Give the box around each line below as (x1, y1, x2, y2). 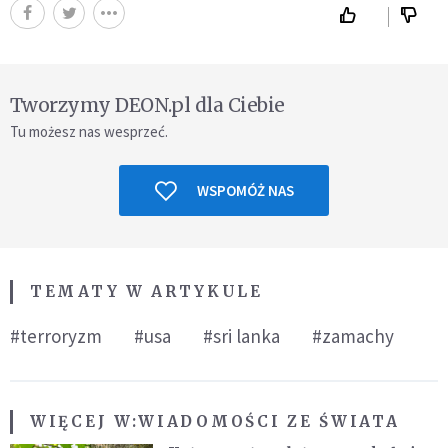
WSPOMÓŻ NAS (196, 181, 294, 201)
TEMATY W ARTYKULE (30, 282, 263, 302)
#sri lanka (203, 324, 280, 349)
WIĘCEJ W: (30, 412, 139, 432)
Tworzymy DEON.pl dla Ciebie (10, 93, 285, 118)
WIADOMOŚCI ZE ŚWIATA (138, 412, 400, 432)
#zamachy (312, 324, 394, 349)
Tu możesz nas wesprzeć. (10, 122, 168, 142)
